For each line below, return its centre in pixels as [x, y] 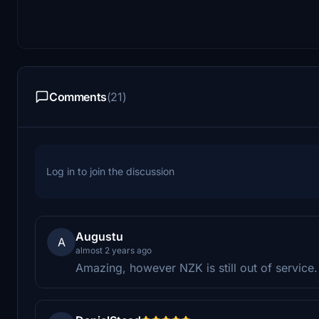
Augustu [99, 236]
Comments [78, 96]
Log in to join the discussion [110, 171]
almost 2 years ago [114, 250]
